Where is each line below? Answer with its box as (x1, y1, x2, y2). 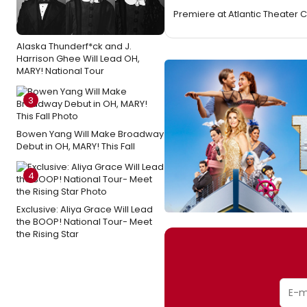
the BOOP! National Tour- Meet (16, 215, 152, 228)
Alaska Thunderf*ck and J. (16, 40, 132, 53)
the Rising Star (16, 228, 79, 241)
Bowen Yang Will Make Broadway (16, 127, 164, 140)
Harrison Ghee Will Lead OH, (16, 52, 140, 65)
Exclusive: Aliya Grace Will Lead (16, 203, 153, 216)
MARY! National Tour (16, 64, 104, 77)
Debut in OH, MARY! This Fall (16, 140, 135, 153)
